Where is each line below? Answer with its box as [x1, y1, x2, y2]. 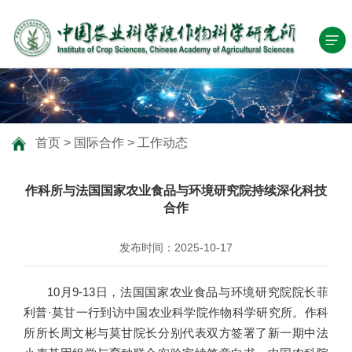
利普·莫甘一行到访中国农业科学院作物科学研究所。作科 [24, 306, 328, 320]
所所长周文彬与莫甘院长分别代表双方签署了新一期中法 [24, 326, 328, 340]
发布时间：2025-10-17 [119, 241, 233, 255]
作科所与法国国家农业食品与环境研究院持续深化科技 [25, 184, 327, 198]
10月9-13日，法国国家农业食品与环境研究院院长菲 [47, 285, 328, 299]
